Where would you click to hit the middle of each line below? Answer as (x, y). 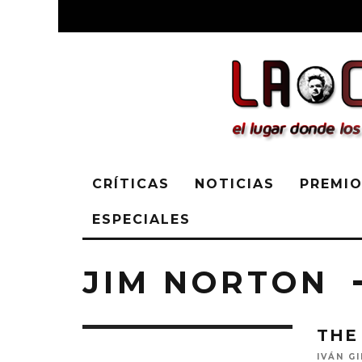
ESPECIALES (141, 219)
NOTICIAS (235, 184)
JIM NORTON (206, 282)
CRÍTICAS (131, 184)
